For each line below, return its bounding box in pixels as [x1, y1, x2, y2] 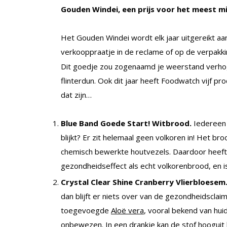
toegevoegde [61, 205, 111, 215]
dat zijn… [61, 90, 92, 100]
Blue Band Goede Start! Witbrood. [61, 118, 194, 129]
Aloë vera [111, 205, 144, 215]
